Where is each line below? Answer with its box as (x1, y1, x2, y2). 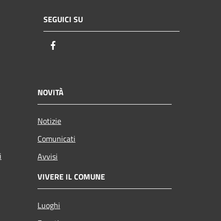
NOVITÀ (37, 86, 64, 99)
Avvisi (37, 150, 58, 163)
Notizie (37, 115, 61, 127)
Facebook (59, 38, 94, 52)
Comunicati (37, 133, 75, 145)
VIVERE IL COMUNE (37, 171, 105, 183)
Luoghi (37, 199, 60, 212)
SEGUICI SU (43, 13, 83, 25)
